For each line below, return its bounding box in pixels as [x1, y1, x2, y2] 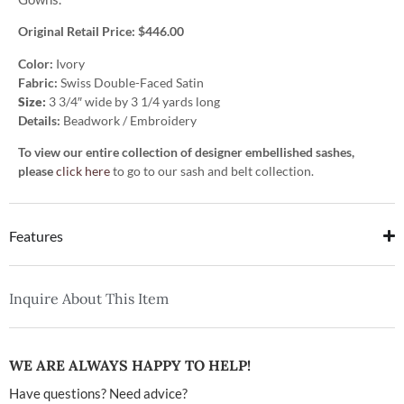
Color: [18, 55, 56, 71]
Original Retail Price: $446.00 [18, 23, 184, 40]
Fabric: [18, 74, 60, 90]
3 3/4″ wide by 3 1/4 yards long [46, 93, 220, 109]
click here [56, 163, 110, 179]
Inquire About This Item [9, 289, 169, 308]
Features [9, 226, 63, 244]
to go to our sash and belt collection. [110, 163, 314, 179]
